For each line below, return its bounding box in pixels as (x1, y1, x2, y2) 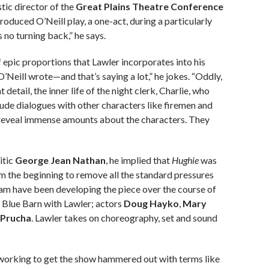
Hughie (172, 154, 201, 166)
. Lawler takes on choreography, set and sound (31, 212, 217, 224)
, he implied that (106, 154, 172, 166)
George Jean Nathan (15, 154, 106, 166)
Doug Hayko (124, 198, 179, 210)
